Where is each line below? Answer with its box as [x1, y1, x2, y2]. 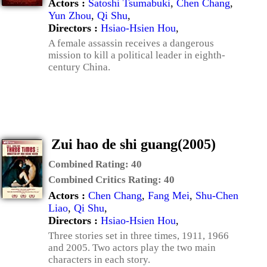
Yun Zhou [48, 10, 91, 21]
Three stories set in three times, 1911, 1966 [48, 230, 229, 241]
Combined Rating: [48, 159, 131, 170]
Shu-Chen [195, 190, 238, 201]
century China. [48, 61, 110, 73]
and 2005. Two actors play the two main [48, 242, 216, 253]
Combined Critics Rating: [48, 174, 164, 185]
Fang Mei [148, 190, 190, 201]
